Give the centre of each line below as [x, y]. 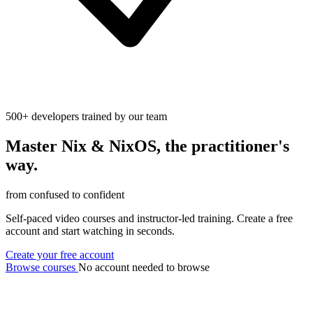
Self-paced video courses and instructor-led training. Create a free [149, 218]
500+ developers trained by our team [86, 116]
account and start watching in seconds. [90, 231]
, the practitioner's [223, 146]
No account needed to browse [144, 267]
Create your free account [60, 254]
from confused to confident [65, 194]
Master [34, 146]
